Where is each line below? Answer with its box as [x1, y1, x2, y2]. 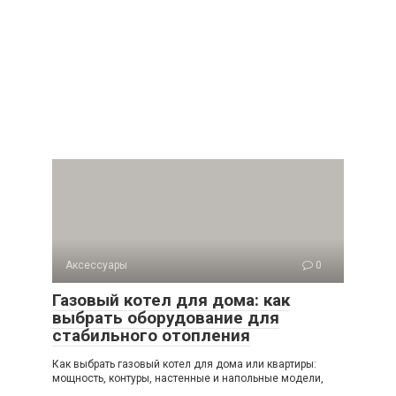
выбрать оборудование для [52, 308, 279, 328]
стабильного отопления [52, 325, 250, 346]
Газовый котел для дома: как [52, 290, 290, 310]
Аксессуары [65, 259, 127, 271]
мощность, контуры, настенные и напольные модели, [52, 372, 324, 385]
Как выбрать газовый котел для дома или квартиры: [52, 358, 316, 370]
